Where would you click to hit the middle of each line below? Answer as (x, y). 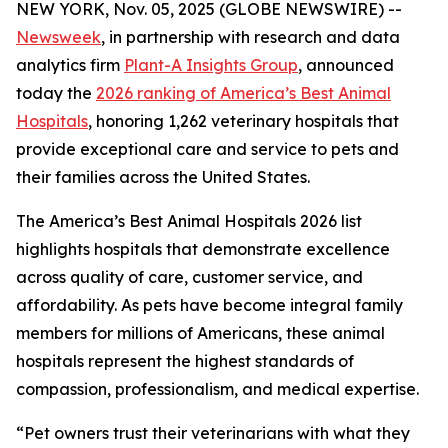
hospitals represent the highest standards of (185, 361)
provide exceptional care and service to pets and (207, 149)
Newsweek (58, 37)
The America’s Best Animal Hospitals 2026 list (189, 221)
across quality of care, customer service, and (189, 277)
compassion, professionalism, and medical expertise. (217, 389)
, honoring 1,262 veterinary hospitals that (243, 121)
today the (56, 93)
